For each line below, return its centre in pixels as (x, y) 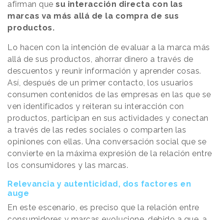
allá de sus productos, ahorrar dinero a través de (100, 59)
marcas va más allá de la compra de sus (93, 16)
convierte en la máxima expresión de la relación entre (110, 153)
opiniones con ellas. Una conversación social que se (107, 142)
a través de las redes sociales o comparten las (97, 130)
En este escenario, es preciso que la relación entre (103, 207)
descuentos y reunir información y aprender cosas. (104, 71)
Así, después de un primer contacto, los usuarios (100, 83)
